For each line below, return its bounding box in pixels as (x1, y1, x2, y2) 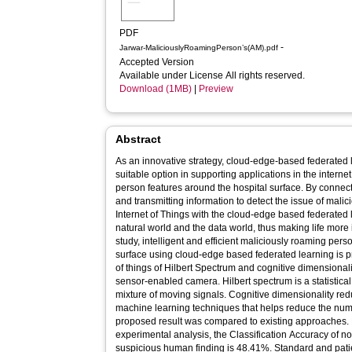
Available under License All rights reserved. (119, 70, 306, 81)
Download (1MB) (119, 83, 192, 94)
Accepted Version (119, 57, 197, 68)
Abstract (115, 133, 162, 145)
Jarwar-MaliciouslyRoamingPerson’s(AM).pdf (119, 43, 279, 52)
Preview (199, 83, 234, 94)
